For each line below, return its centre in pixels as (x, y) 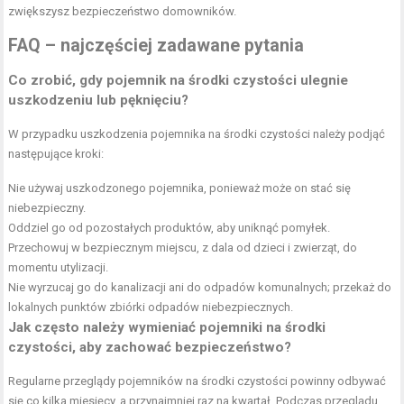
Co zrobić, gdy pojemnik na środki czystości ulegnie (179, 81)
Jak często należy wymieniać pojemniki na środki (167, 328)
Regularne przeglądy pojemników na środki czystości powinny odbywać (197, 381)
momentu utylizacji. (59, 268)
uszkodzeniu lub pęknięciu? (99, 101)
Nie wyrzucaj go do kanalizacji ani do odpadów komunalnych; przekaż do (200, 288)
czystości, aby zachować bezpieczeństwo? (150, 348)
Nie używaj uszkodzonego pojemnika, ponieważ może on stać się (180, 188)
